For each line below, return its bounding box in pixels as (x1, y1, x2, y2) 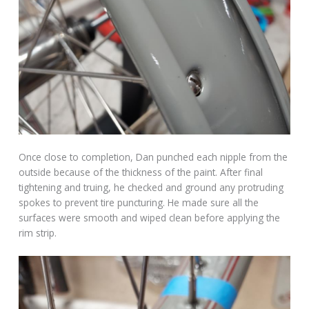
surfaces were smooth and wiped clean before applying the (19, 210, 281, 224)
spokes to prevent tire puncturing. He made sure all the (19, 195, 259, 209)
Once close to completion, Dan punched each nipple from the (19, 150, 288, 163)
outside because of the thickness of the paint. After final (19, 165, 263, 179)
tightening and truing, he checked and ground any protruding (19, 180, 284, 194)
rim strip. (19, 226, 57, 239)
